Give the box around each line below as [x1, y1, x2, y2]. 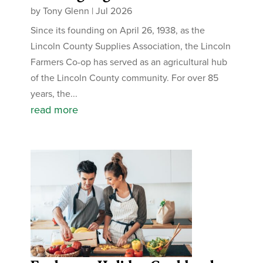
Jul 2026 [96, 4, 133, 18]
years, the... [31, 87, 78, 100]
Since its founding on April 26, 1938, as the [31, 23, 205, 37]
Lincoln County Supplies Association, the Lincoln [31, 39, 231, 53]
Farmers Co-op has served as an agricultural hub [31, 55, 228, 69]
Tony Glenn [43, 4, 90, 18]
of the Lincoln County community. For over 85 [31, 71, 219, 85]
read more [31, 102, 79, 117]
